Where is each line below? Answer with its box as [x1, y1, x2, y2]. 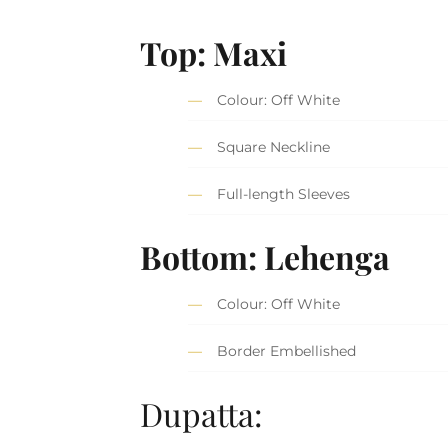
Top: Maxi [140, 30, 288, 74]
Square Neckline [217, 138, 331, 157]
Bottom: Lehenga [140, 234, 391, 278]
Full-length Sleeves [217, 185, 351, 204]
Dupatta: [140, 391, 264, 435]
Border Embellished [217, 342, 357, 361]
